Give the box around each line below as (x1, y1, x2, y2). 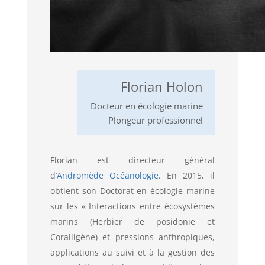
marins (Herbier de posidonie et (50, 216, 215, 228)
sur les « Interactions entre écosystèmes (50, 201, 215, 212)
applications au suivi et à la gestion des (50, 247, 215, 258)
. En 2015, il (158, 170, 215, 182)
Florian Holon (121, 77, 203, 96)
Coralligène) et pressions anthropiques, (50, 231, 215, 243)
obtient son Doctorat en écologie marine (50, 185, 215, 197)
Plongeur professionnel (108, 114, 203, 127)
